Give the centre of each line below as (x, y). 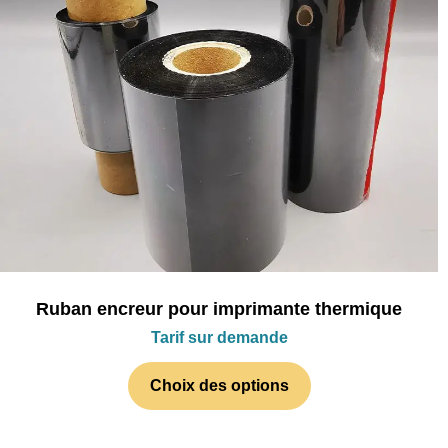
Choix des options (219, 385)
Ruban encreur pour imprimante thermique (219, 309)
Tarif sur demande (219, 337)
